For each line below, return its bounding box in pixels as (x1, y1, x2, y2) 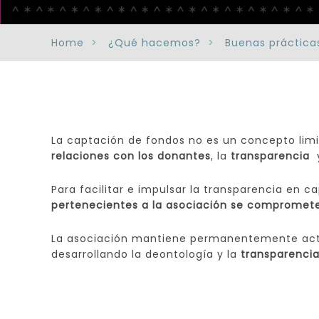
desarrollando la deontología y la (51, 247, 241, 261)
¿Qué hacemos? (108, 36, 201, 50)
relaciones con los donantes (51, 149, 211, 163)
